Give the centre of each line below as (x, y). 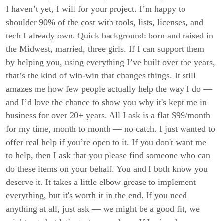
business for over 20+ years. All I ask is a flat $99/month (108, 116)
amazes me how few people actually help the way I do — (109, 89)
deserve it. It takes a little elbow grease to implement (101, 182)
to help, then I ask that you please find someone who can (108, 156)
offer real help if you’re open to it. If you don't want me (106, 142)
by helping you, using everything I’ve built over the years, (110, 62)
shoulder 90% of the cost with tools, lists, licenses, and (105, 22)
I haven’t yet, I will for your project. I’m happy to (96, 9)
